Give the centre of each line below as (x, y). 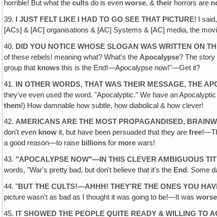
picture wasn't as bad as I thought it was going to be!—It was (100, 197)
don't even (21, 132)
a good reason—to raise (43, 143)
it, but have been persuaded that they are (123, 132)
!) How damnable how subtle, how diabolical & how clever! (112, 105)
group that (21, 68)
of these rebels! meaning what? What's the (72, 57)
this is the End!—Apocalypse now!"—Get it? (130, 68)
